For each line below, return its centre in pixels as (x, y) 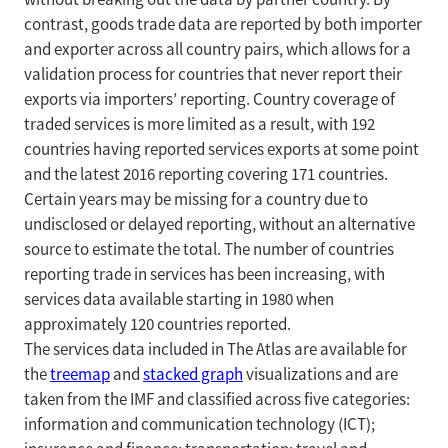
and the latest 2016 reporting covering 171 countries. (206, 174)
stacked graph (193, 374)
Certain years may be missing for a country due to (196, 199)
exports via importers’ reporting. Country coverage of (209, 99)
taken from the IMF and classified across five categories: (217, 399)
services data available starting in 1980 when (179, 299)
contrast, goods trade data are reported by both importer (223, 24)
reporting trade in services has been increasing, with (204, 274)
